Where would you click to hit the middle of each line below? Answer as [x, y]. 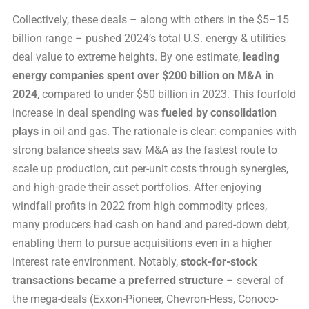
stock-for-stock [219, 262]
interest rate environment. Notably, [97, 262]
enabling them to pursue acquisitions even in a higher [142, 243]
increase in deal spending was [87, 113]
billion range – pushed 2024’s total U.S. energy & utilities [149, 39]
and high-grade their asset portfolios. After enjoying [137, 188]
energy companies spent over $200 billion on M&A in [143, 76]
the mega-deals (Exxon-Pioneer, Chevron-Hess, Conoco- [145, 299]
